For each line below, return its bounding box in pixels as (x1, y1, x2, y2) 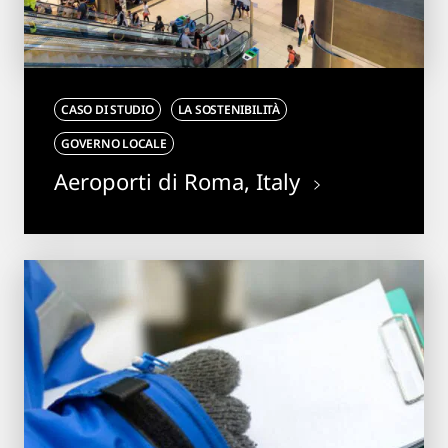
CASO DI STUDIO (61, 100, 154, 118)
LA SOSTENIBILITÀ (177, 100, 280, 118)
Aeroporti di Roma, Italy (54, 165, 306, 196)
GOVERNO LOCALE (61, 134, 167, 152)
